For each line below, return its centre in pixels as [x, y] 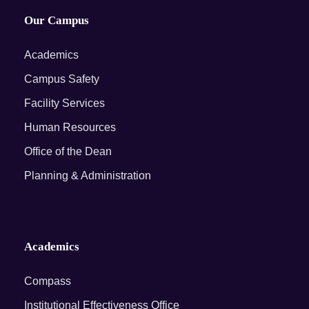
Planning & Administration [88, 176]
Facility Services [64, 103]
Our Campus [57, 20]
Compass [48, 281]
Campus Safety [62, 79]
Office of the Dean [68, 151]
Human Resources [70, 127]
